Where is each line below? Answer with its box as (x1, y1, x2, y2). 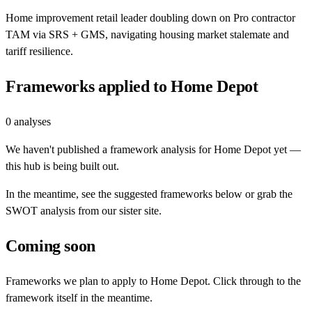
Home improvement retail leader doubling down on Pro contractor (6, 11, 295, 24)
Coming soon (6, 236, 96, 255)
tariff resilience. (6, 45, 73, 57)
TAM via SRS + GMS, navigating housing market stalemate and (6, 28, 289, 40)
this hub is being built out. (6, 159, 119, 172)
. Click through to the (208, 274, 301, 287)
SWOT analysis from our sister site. (6, 204, 162, 217)
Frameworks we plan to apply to (6, 274, 150, 287)
